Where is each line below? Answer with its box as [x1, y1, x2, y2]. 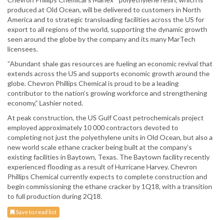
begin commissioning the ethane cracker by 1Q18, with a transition [7, 182, 212, 191]
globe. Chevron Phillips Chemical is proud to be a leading [7, 79, 179, 88]
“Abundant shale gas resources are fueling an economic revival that [7, 59, 213, 68]
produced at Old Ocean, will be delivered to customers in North [7, 5, 201, 14]
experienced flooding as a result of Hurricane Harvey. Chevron [7, 163, 197, 171]
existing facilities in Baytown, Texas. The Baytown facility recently [7, 153, 210, 162]
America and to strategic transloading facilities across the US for [7, 15, 204, 24]
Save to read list [15, 208, 56, 216]
